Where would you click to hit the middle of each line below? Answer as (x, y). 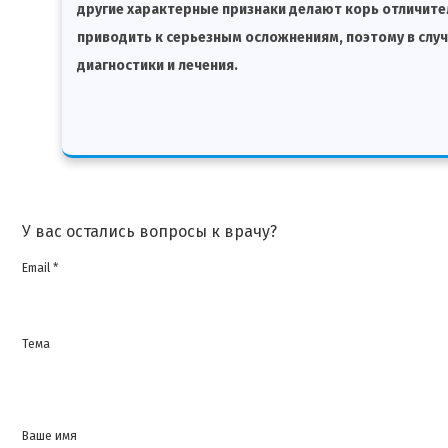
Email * (40, 267)
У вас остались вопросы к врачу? (149, 231)
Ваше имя (49, 435)
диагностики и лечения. (157, 65)
